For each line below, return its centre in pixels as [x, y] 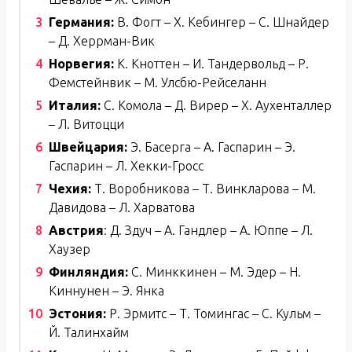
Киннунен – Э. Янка [106, 291]
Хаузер [70, 249]
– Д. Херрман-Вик [102, 41]
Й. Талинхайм [89, 333]
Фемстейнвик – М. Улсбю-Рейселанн [158, 83]
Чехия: [70, 189]
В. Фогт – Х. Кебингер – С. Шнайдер [222, 22]
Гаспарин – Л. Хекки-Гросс [126, 166]
